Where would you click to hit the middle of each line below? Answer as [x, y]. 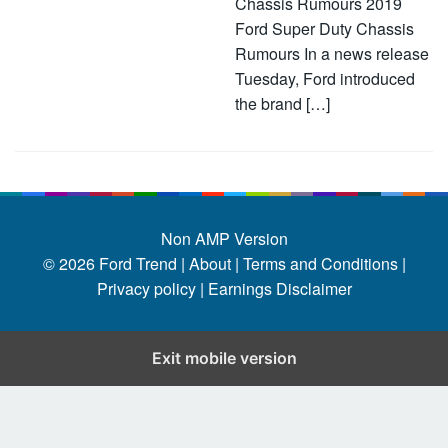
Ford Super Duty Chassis [324, 28]
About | [213, 263]
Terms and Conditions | [322, 263]
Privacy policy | [150, 288]
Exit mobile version [224, 358]
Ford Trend [137, 263]
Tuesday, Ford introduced [325, 78]
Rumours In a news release [332, 53]
